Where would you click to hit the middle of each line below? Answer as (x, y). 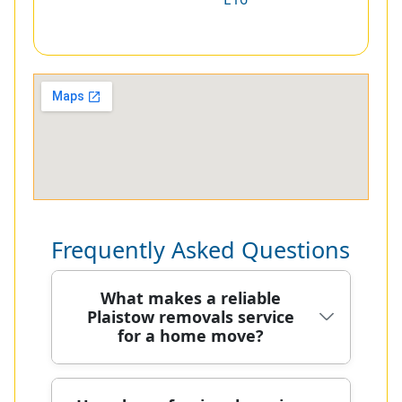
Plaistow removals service (190, 317)
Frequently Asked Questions (201, 250)
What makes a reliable (190, 298)
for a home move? (190, 336)
